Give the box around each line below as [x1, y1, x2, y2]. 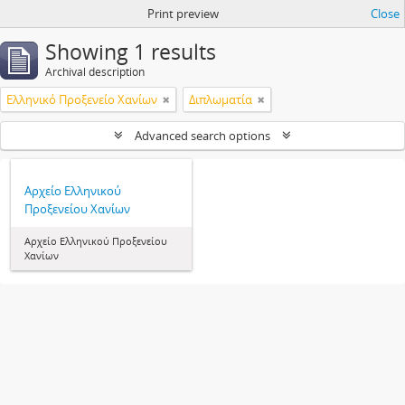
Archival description [45, 64, 145, 80]
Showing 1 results [45, 38, 216, 66]
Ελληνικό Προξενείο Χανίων [6, 91, 157, 108]
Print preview [146, 5, 219, 22]
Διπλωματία [189, 91, 252, 108]
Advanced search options [132, 127, 273, 144]
